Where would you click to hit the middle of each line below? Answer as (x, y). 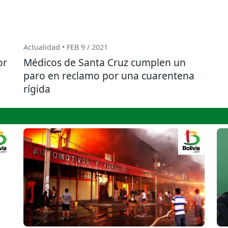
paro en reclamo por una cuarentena (109, 76)
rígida (37, 89)
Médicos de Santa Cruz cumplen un (105, 63)
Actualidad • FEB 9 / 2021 (66, 47)
